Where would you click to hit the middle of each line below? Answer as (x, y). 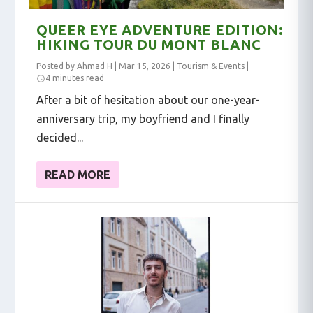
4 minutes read (75, 78)
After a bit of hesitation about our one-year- (148, 100)
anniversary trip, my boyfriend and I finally (143, 118)
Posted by (57, 66)
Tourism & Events (211, 66)
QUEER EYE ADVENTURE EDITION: (160, 29)
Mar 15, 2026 (145, 66)
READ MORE (78, 174)
